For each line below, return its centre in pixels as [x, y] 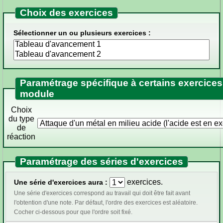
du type [21, 119]
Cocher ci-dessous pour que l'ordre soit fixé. [73, 212]
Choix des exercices [67, 12]
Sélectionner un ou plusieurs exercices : [82, 33]
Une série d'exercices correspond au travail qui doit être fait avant [102, 193]
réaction [21, 137]
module [37, 94]
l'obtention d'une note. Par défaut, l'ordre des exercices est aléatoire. [106, 203]
